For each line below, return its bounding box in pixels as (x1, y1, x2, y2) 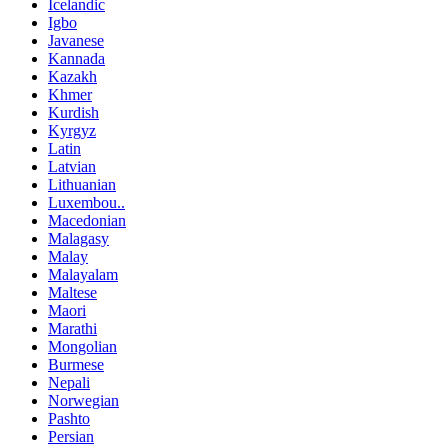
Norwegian (48, 392, 119, 410)
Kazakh (48, 68, 97, 86)
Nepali (48, 374, 90, 392)
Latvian (48, 158, 96, 176)
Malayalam (48, 266, 118, 284)
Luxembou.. (48, 194, 125, 212)
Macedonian (48, 212, 126, 230)
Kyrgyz (48, 122, 96, 140)
